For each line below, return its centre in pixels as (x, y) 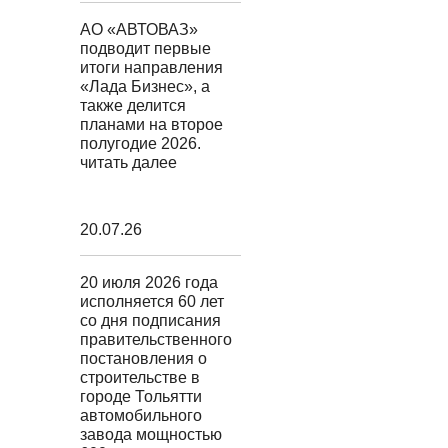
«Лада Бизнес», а (144, 86)
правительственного (155, 339)
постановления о (143, 358)
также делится (132, 105)
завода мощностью (150, 434)
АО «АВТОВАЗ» (138, 29)
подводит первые (145, 48)
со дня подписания (150, 320)
